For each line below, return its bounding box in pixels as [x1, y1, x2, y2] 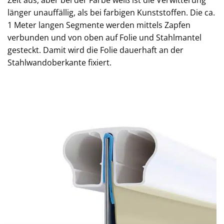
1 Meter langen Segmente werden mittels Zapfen [7, 19, 190, 30]
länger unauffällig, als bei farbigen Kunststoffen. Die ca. [7, 6, 215, 18]
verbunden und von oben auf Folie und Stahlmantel [7, 31, 201, 43]
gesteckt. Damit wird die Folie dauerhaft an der [7, 44, 183, 55]
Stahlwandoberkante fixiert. [7, 56, 111, 68]
